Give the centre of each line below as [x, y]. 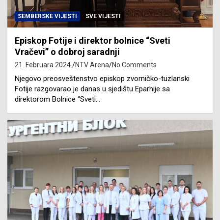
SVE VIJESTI [103, 16]
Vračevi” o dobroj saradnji [67, 52]
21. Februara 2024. [43, 65]
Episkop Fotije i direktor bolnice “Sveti [93, 41]
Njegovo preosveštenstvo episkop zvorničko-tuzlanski [102, 79]
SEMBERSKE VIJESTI [47, 16]
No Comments [134, 65]
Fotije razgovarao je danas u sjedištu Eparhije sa [92, 89]
